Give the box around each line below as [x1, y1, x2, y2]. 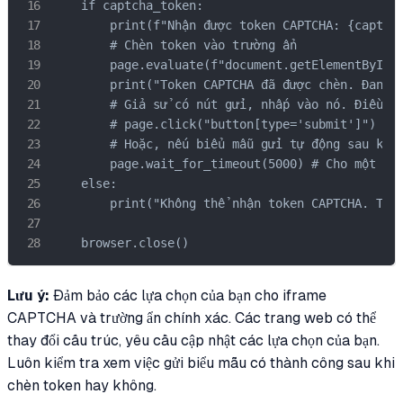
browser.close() [52, 236, 189, 251]
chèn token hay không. [7, 377, 157, 395]
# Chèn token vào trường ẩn [52, 38, 297, 53]
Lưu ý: [7, 287, 49, 305]
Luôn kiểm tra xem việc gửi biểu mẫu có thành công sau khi [7, 354, 395, 372]
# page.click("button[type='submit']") [52, 117, 383, 132]
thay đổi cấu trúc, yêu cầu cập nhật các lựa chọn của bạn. [7, 332, 380, 350]
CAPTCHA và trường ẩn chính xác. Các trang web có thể [7, 309, 376, 327]
